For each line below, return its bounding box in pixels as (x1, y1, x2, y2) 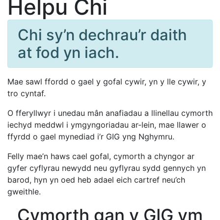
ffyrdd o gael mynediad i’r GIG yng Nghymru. (7, 132, 174, 141)
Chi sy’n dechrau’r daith (18, 26, 187, 44)
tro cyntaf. (7, 88, 46, 98)
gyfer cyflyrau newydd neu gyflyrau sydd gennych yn (7, 163, 206, 173)
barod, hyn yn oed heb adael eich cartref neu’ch (7, 175, 185, 185)
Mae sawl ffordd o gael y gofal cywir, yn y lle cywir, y (7, 77, 206, 86)
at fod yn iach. (18, 43, 119, 61)
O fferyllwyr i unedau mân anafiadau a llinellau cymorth (7, 108, 213, 118)
